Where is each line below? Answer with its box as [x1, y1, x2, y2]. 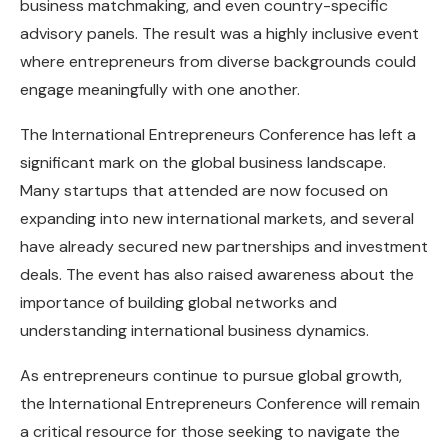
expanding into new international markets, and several [20, 207, 414, 229]
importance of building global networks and [20, 291, 337, 313]
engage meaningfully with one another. [20, 78, 300, 100]
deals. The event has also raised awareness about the [20, 263, 414, 285]
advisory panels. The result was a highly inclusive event [20, 22, 419, 44]
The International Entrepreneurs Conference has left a [20, 123, 416, 145]
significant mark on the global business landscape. [20, 151, 386, 173]
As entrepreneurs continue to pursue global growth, [20, 364, 402, 386]
